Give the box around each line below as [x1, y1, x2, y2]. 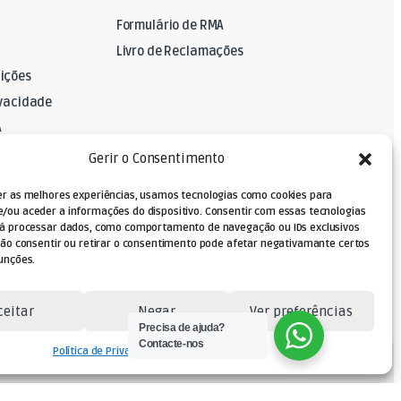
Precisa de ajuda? [139, 321, 225, 334]
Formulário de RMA [115, 18, 225, 33]
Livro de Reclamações [115, 43, 243, 59]
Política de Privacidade [52, 345, 163, 358]
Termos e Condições [162, 345, 261, 358]
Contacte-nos [139, 337, 204, 350]
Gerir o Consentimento [88, 150, 226, 166]
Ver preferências [250, 303, 354, 320]
